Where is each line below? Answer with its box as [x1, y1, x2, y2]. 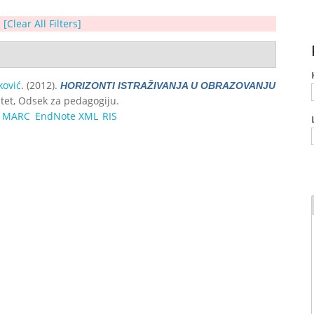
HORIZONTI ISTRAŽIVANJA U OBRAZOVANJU [60, 79, 275, 91]
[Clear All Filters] [4, 16, 81, 30]
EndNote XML [34, 109, 98, 123]
